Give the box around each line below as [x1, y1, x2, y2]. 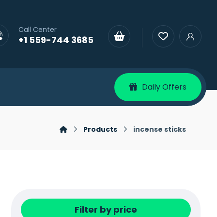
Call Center [18, 25, 57, 34]
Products [83, 124, 118, 134]
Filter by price [75, 203, 137, 216]
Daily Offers [142, 81, 186, 93]
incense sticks [133, 124, 186, 134]
